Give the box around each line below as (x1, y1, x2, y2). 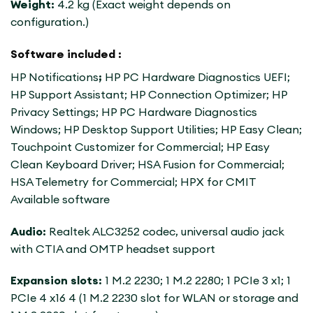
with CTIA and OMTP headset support (10, 241, 215, 256)
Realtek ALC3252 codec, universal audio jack (49, 224, 284, 238)
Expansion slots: (10, 273, 105, 288)
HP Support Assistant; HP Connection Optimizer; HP (10, 87, 287, 101)
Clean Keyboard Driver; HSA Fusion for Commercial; (10, 156, 284, 171)
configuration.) (10, 15, 89, 29)
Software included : (10, 46, 122, 61)
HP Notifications (10, 69, 99, 84)
